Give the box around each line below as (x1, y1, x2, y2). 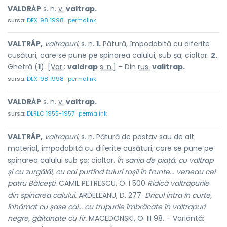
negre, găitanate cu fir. (8, 213, 87, 223)
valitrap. (152, 62, 185, 72)
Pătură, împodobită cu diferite (101, 39, 210, 49)
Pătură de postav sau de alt (94, 132, 194, 142)
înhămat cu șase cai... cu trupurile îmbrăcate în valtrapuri (8, 202, 205, 212)
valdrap (67, 62, 98, 72)
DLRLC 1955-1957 (27, 109, 74, 118)
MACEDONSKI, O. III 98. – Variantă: (87, 213, 204, 223)
